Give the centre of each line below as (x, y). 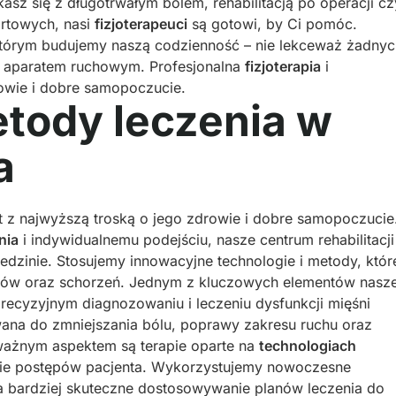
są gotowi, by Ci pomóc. (272, 24)
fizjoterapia (283, 66)
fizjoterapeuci (141, 24)
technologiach (308, 346)
